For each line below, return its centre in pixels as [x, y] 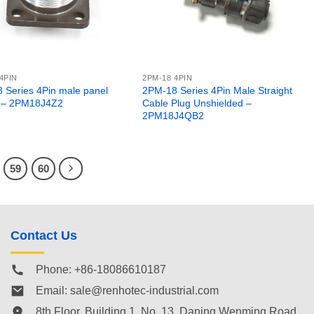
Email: [53, 290]
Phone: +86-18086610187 [101, 269]
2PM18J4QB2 [173, 116]
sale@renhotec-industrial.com [144, 290]
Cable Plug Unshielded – [197, 103]
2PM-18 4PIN [168, 78]
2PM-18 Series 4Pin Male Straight [218, 91]
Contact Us [44, 236]
